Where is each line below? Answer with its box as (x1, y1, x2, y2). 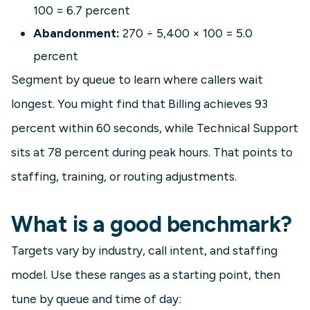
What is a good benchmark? (11, 211, 292, 238)
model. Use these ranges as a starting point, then (11, 267, 280, 282)
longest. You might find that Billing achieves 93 (11, 96, 268, 111)
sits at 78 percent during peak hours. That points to (11, 145, 293, 160)
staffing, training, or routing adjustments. (11, 169, 237, 184)
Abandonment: (33, 26, 120, 41)
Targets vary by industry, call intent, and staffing (11, 243, 277, 258)
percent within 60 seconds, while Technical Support (11, 120, 298, 136)
